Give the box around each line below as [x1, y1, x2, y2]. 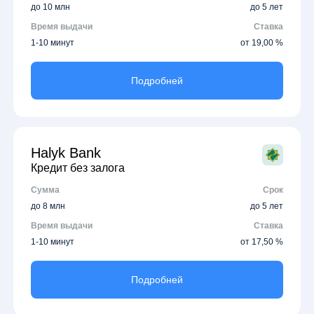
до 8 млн [31, 200, 66, 211]
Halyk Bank [31, 144, 102, 161]
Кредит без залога [31, 161, 125, 174]
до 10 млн [31, 1, 71, 12]
